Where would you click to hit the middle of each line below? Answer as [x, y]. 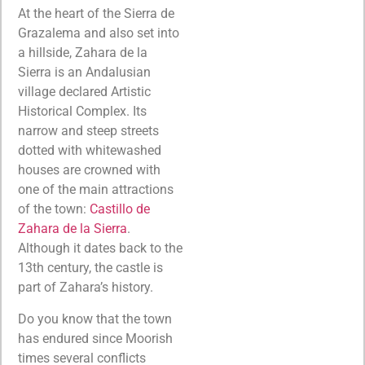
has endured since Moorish [95, 338]
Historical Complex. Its [82, 112]
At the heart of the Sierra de [96, 14]
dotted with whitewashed [90, 151]
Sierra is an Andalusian [84, 73]
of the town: [54, 209]
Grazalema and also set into [99, 33]
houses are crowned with [89, 170]
